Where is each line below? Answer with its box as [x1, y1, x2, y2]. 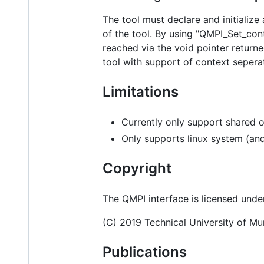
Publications [103, 243, 187, 261]
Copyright [103, 159, 171, 177]
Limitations [103, 82, 179, 100]
